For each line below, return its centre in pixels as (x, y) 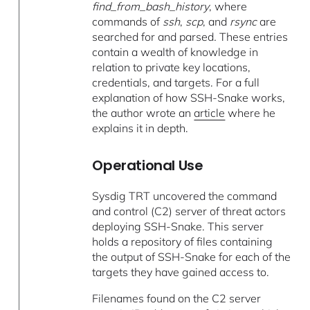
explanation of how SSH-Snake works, (189, 98)
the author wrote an (143, 113)
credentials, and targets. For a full (176, 83)
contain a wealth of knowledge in (175, 52)
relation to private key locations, (172, 67)
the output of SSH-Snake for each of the (192, 257)
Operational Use (148, 166)
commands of (128, 22)
